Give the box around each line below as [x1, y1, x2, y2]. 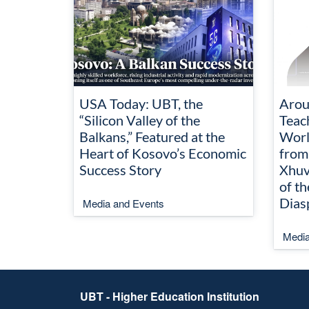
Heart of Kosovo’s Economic [79, 145, 246, 161]
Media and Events [83, 196, 164, 210]
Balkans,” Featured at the [79, 128, 225, 145]
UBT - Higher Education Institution [80, 288, 259, 304]
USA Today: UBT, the [79, 95, 203, 112]
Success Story [79, 161, 161, 178]
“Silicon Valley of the [79, 112, 200, 128]
